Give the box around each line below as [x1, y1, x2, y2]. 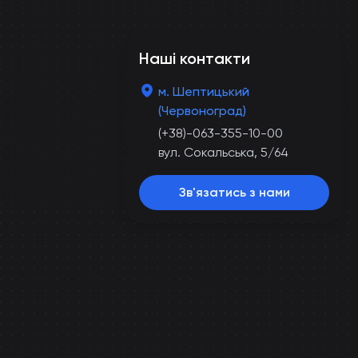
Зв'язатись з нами [178, 185, 290, 200]
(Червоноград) [158, 103, 246, 118]
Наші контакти [139, 49, 250, 68]
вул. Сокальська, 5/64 [158, 145, 288, 160]
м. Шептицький [158, 84, 249, 99]
